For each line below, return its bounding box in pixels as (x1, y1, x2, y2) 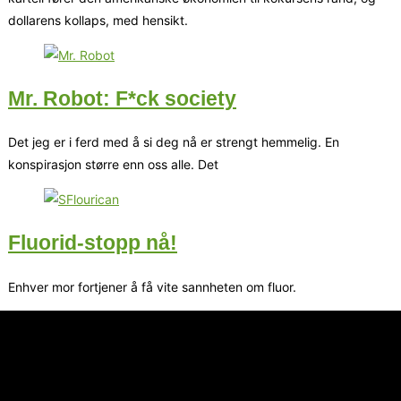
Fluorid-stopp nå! (8, 231, 177, 254)
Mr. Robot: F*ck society (8, 86, 236, 110)
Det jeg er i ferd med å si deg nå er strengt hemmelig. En (8, 134, 339, 150)
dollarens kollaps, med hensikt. (8, 12, 188, 28)
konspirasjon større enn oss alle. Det (8, 157, 218, 173)
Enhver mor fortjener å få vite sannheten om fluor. (8, 278, 296, 294)
